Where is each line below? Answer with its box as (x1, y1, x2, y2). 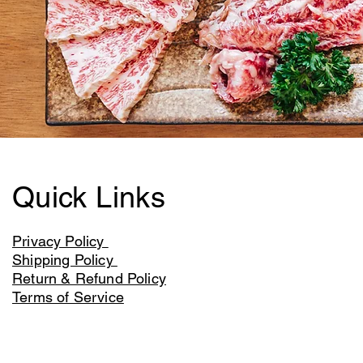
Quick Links (12, 180, 174, 214)
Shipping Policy (12, 251, 117, 268)
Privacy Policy (12, 233, 109, 250)
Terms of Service (12, 288, 124, 305)
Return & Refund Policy (12, 270, 166, 287)
